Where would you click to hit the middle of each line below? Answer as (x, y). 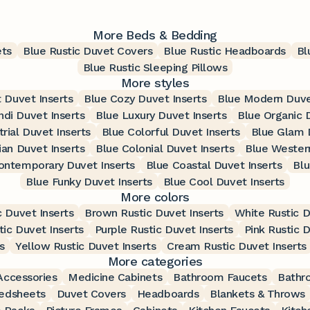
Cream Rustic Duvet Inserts (237, 246)
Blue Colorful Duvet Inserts (171, 131)
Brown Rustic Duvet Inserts (154, 212)
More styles (155, 82)
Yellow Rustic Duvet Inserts (86, 246)
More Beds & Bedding (155, 35)
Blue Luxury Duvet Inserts (161, 115)
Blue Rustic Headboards (225, 51)
